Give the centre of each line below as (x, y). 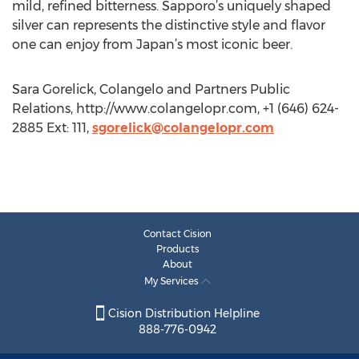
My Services (173, 281)
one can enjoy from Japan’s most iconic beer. (152, 44)
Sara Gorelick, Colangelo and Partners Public (151, 89)
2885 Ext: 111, (52, 128)
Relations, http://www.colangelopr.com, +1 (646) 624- (175, 109)
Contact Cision (177, 234)
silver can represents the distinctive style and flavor (169, 25)
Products (177, 249)
